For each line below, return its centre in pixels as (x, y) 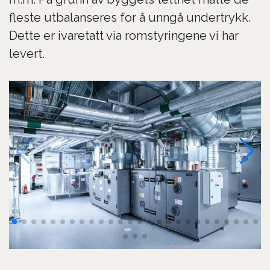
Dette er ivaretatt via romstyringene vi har (124, 36)
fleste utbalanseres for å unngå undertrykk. (130, 17)
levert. (27, 54)
